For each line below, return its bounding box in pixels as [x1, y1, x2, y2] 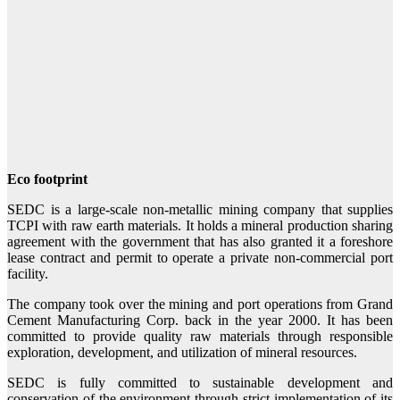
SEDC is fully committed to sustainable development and [7, 375, 393, 391]
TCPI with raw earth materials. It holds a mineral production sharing [7, 218, 393, 234]
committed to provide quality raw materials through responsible [7, 329, 393, 345]
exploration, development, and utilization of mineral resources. [7, 345, 357, 361]
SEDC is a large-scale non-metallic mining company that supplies [7, 202, 393, 218]
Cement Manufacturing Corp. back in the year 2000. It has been [7, 312, 393, 329]
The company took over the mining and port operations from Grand [7, 296, 393, 312]
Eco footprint [7, 171, 87, 187]
